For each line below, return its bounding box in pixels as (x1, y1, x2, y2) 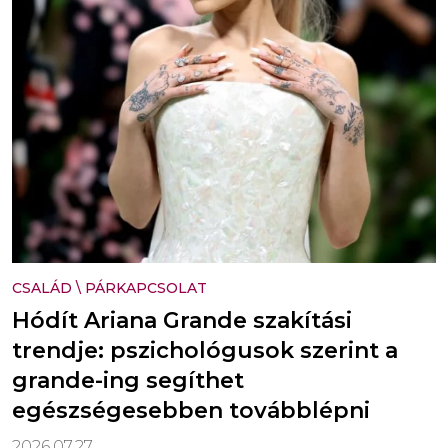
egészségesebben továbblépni (12, 397, 370, 425)
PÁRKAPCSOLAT (85, 279, 207, 298)
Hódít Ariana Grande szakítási (12, 307, 352, 335)
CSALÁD (12, 279, 72, 298)
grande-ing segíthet (12, 367, 244, 395)
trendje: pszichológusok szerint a (12, 337, 398, 365)
